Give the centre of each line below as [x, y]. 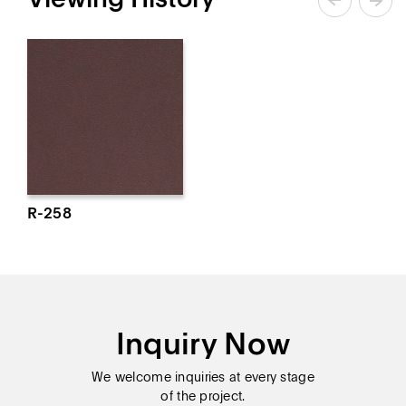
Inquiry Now [203, 344]
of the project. [203, 396]
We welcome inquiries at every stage [203, 377]
